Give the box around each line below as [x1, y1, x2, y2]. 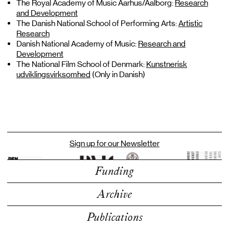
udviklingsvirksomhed [16, 70, 90, 79]
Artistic [178, 18, 202, 28]
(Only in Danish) [90, 70, 145, 79]
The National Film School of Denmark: [16, 59, 146, 69]
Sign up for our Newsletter [70, 139, 159, 148]
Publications [86, 210, 143, 224]
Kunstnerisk [146, 59, 187, 69]
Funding [95, 164, 134, 178]
